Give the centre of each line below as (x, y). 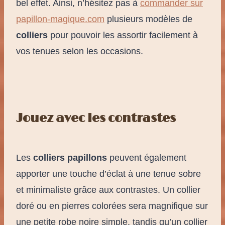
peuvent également (147, 158)
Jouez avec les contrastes (96, 119)
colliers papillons (70, 158)
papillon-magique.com (60, 19)
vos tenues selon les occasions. (80, 51)
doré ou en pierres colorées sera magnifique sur (112, 206)
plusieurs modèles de (148, 19)
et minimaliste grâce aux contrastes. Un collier (108, 190)
